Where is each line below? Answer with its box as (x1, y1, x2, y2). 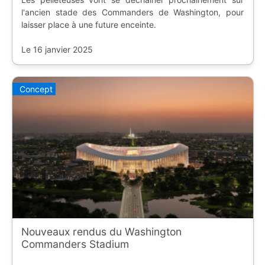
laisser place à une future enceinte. (21, 19, 156, 30)
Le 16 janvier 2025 (21, 44, 93, 54)
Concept (19, 84, 53, 95)
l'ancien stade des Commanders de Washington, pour (21, 7, 244, 17)
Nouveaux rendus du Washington (21, 225, 182, 238)
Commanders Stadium (21, 237, 129, 250)
